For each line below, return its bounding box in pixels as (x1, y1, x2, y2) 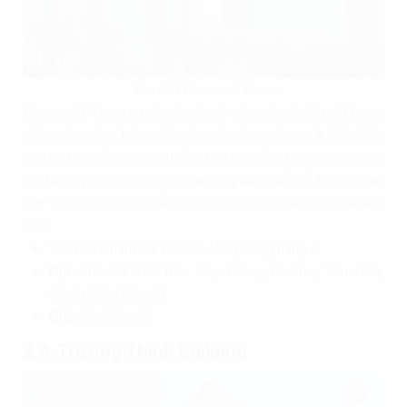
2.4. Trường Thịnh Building (23, 341, 247, 363)
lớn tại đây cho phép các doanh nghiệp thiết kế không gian (23, 172, 384, 190)
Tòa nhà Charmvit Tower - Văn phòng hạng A (48, 240, 319, 258)
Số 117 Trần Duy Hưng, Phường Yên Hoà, (103, 263, 385, 281)
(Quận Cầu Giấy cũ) (48, 285, 166, 303)
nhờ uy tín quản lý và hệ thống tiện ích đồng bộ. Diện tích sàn (23, 149, 384, 167)
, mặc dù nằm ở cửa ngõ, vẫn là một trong (134, 104, 385, 122)
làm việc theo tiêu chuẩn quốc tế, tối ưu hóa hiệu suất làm (23, 194, 384, 213)
